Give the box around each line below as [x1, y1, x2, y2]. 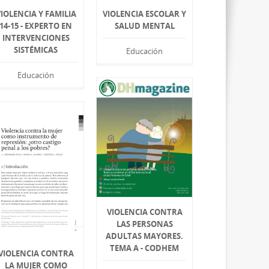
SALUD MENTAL [114, 20, 175, 32]
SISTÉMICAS [14, 44, 58, 56]
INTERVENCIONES [2, 32, 70, 44]
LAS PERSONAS [116, 218, 173, 229]
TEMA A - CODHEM [110, 242, 180, 253]
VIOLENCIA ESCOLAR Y [103, 8, 187, 20]
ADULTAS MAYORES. [106, 230, 184, 241]
